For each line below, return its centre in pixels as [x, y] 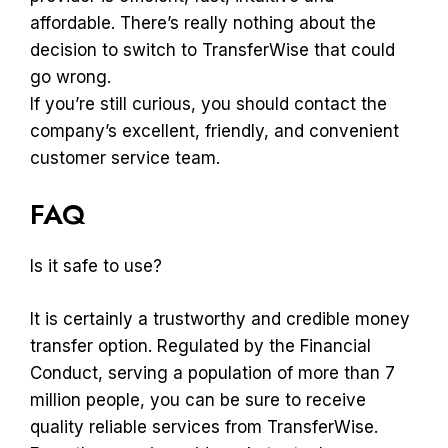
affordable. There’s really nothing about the [203, 22]
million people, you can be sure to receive [198, 399]
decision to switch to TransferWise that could [212, 49]
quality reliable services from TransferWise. [204, 426]
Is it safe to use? [96, 266]
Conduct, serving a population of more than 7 [212, 372]
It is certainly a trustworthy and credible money [220, 318]
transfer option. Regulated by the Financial [200, 345]
